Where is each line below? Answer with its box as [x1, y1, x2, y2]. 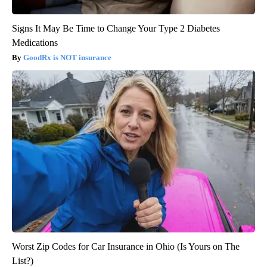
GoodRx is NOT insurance [23, 53, 111, 63]
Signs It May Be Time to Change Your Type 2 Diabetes [12, 23, 220, 34]
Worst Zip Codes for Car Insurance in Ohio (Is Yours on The [12, 241, 240, 252]
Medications [12, 38, 58, 48]
